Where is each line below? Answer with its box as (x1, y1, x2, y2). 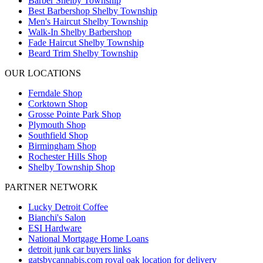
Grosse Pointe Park (28, 109, 99, 120)
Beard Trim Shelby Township (28, 48, 138, 59)
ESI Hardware (28, 223, 82, 234)
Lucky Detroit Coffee (28, 202, 108, 213)
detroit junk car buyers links (28, 244, 131, 255)
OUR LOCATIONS (5, 68, 81, 79)
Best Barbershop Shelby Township (28, 6, 157, 16)
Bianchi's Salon (28, 213, 86, 223)
